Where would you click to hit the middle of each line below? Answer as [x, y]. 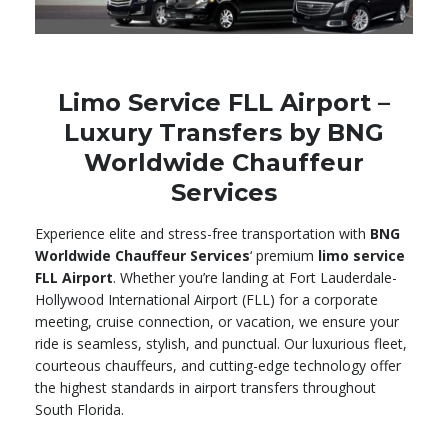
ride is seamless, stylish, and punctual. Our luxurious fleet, [221, 344]
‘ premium [284, 256]
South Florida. [79, 410]
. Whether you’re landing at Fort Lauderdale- [255, 278]
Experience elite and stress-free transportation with [202, 234]
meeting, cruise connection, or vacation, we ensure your [217, 322]
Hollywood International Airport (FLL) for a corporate [206, 300]
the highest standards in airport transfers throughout [205, 388]
